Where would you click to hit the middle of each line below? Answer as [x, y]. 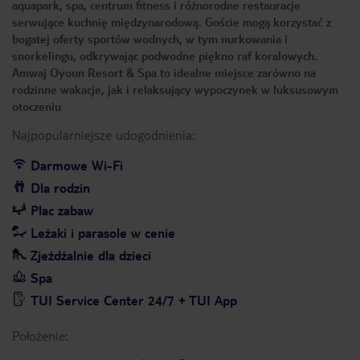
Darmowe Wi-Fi [77, 165]
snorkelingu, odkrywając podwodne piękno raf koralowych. [165, 55]
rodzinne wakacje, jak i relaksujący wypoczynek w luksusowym [175, 89]
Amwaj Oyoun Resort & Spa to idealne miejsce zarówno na [164, 72]
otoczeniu [37, 106]
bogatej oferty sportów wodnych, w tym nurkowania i [150, 39]
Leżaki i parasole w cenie [103, 233]
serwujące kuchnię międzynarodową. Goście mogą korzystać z [172, 22]
